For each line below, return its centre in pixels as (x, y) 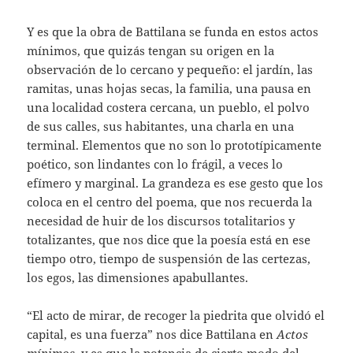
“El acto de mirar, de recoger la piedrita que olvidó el (176, 315)
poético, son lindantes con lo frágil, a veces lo (155, 163)
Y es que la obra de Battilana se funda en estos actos (173, 31)
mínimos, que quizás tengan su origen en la (151, 50)
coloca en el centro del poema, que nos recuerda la (170, 201)
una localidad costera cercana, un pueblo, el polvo (169, 107)
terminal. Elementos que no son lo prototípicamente (175, 145)
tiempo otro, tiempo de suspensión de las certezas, (169, 258)
